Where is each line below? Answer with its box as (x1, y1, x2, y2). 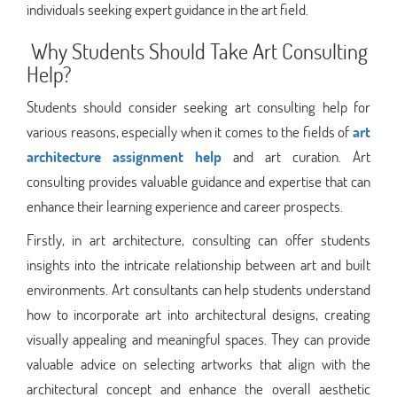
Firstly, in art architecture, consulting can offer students (27, 229, 370, 250)
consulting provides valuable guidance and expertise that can (27, 170, 370, 191)
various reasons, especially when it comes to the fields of (27, 121, 353, 142)
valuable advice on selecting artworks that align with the (27, 353, 370, 374)
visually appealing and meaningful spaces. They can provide (27, 328, 370, 349)
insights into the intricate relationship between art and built (27, 253, 370, 275)
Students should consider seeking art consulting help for (27, 96, 370, 117)
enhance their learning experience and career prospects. (27, 195, 343, 216)
